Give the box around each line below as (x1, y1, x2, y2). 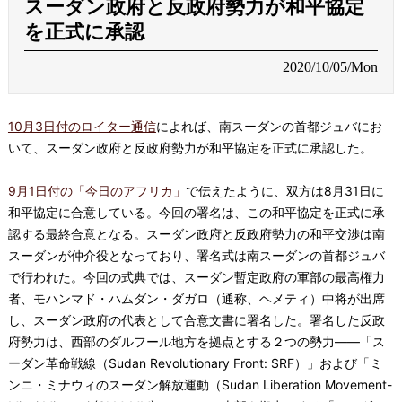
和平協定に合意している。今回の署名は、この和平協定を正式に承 (7, 204, 385, 220)
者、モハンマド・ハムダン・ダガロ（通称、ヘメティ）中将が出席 (7, 290, 385, 306)
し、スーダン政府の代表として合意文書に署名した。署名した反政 (7, 311, 385, 328)
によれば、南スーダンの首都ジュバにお (155, 118, 382, 134)
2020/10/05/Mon (283, 58, 379, 74)
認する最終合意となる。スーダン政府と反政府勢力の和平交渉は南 (7, 225, 385, 241)
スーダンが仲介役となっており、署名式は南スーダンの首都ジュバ (7, 247, 385, 263)
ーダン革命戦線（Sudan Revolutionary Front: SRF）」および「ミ (7, 354, 382, 371)
